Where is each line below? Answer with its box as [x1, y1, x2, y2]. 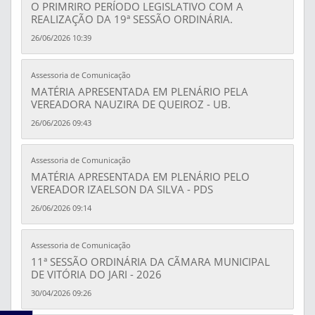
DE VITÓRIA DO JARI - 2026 [31, 266, 162, 281]
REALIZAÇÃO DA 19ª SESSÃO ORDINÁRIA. [31, 11, 233, 26]
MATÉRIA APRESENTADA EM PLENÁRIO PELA [31, 84, 248, 98]
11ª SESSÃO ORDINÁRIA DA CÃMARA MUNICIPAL [31, 254, 270, 269]
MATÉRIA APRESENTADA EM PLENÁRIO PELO [31, 169, 250, 184]
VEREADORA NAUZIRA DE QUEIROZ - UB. [31, 96, 231, 111]
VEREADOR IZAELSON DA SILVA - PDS [31, 181, 213, 196]
